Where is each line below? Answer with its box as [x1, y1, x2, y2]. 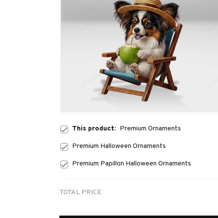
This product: [72, 125, 120, 133]
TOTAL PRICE [59, 188, 102, 197]
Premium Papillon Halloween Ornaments [72, 160, 191, 168]
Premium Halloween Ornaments [72, 142, 166, 151]
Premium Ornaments [120, 125, 181, 133]
